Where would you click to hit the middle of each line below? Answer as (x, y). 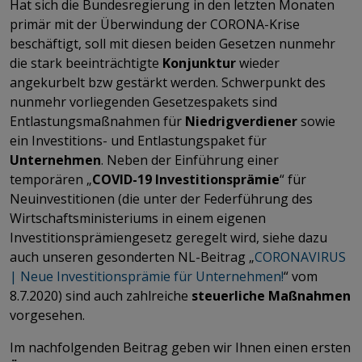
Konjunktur (201, 63)
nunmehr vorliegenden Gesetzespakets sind (143, 101)
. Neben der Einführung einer (190, 160)
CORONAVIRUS (300, 257)
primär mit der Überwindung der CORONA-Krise (155, 24)
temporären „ (51, 179)
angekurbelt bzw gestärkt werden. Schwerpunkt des (168, 82)
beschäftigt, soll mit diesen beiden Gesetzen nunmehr (173, 43)
